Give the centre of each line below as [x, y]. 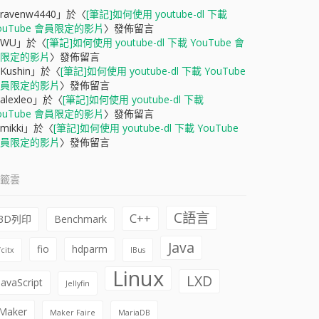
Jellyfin [78, 283]
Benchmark [80, 219]
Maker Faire [73, 313]
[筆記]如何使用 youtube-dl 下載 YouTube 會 [145, 42]
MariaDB [134, 313]
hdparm [90, 249]
